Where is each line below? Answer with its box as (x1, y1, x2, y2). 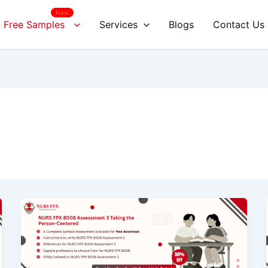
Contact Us (212, 19, 264, 31)
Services (99, 19, 138, 31)
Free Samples (4, 19, 65, 31)
